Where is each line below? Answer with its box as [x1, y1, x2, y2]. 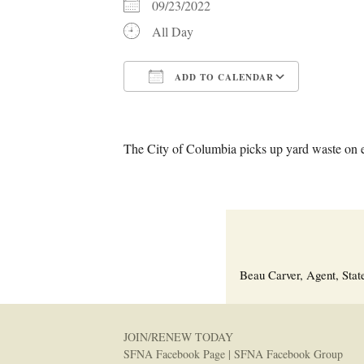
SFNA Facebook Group [234, 346, 343, 362]
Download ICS [152, 97, 229, 115]
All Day [152, 23, 193, 40]
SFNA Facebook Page [123, 346, 225, 362]
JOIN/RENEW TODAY [123, 329, 233, 344]
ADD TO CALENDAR [171, 71, 274, 84]
